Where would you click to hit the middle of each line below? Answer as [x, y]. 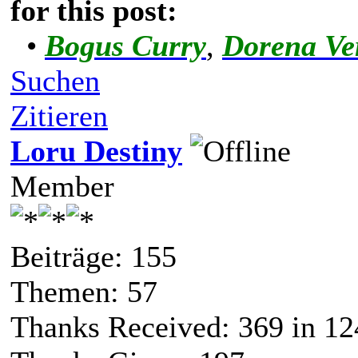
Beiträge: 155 [93, 257]
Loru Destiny [96, 151]
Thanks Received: [124, 327]
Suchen [55, 81]
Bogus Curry [125, 46]
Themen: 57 [84, 292]
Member [62, 187]
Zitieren [59, 116]
